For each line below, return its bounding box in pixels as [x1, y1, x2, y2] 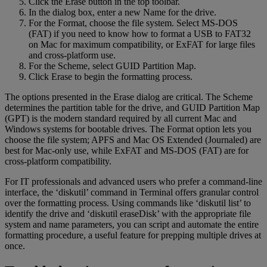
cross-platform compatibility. [5, 156, 111, 167]
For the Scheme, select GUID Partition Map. [29, 61, 196, 72]
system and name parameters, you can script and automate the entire [5, 219, 259, 230]
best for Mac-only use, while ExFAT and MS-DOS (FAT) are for [5, 145, 249, 156]
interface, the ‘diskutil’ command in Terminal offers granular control [5, 187, 259, 198]
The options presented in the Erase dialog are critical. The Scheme [5, 92, 253, 103]
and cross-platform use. [29, 50, 116, 61]
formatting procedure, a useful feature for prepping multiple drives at [5, 230, 261, 241]
